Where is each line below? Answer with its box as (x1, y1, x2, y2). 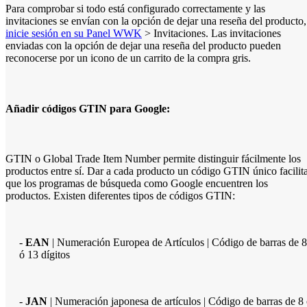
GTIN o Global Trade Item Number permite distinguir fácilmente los (5, 152, 301, 164)
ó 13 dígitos (19, 248, 70, 260)
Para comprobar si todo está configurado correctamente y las (5, 3, 265, 15)
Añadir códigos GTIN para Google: (5, 102, 170, 114)
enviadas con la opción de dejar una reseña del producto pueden (5, 40, 281, 52)
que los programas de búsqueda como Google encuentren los (5, 177, 268, 189)
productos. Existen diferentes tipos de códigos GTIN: (5, 189, 235, 201)
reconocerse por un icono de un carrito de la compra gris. (5, 52, 251, 64)
